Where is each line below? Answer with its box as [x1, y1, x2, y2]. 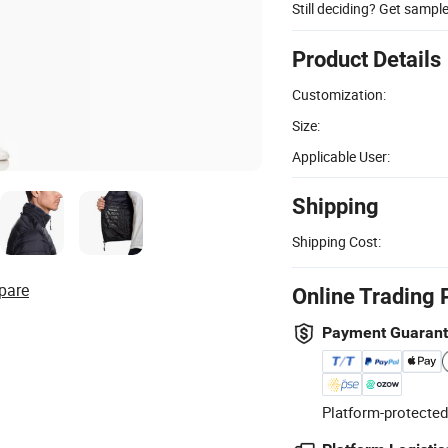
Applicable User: [292, 146, 390, 166]
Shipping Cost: [292, 231, 381, 251]
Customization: [292, 84, 386, 104]
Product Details [292, 46, 441, 72]
